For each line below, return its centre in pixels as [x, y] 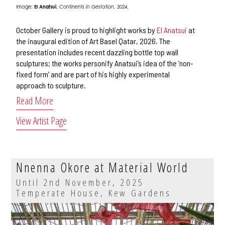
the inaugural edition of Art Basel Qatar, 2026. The [93, 41]
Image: [25, 6]
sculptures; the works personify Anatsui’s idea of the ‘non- [105, 63]
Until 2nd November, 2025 [80, 182]
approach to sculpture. [51, 85]
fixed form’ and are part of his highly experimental [93, 74]
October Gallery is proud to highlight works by [87, 30]
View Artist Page [42, 121]
